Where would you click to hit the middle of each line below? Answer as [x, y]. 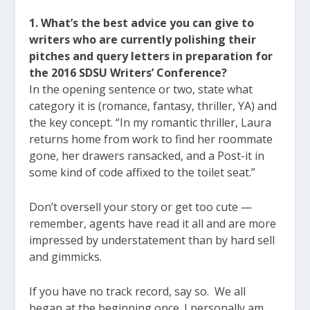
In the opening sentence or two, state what [141, 90]
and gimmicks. [66, 256]
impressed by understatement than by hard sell [152, 240]
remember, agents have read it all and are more [153, 223]
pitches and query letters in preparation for [151, 56]
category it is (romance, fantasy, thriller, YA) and [153, 106]
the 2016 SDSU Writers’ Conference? [128, 73]
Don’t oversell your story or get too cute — [141, 207]
